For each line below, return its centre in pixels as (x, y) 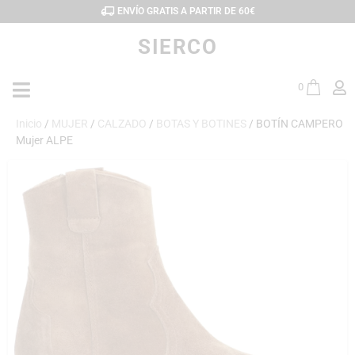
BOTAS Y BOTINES (201, 124)
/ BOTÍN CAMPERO (295, 124)
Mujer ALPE (44, 140)
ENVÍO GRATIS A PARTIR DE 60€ (185, 11)
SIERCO (177, 47)
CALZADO (122, 124)
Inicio (29, 124)
